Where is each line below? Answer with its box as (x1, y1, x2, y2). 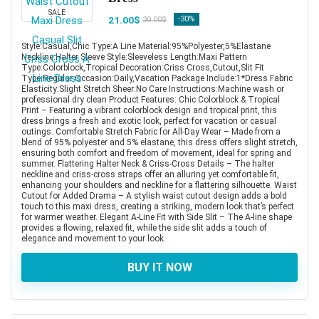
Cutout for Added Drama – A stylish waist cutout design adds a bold (21, 190, 287, 201)
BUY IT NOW (127, 260, 192, 274)
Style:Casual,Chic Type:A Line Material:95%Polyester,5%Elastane (21, 41, 271, 51)
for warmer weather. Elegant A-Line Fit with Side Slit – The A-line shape (21, 211, 292, 222)
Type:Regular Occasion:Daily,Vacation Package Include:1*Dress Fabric (21, 73, 293, 83)
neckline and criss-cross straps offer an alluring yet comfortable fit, (21, 169, 279, 179)
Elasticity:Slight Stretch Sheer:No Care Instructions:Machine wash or (21, 83, 284, 94)
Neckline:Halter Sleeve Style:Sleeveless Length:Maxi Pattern (21, 51, 247, 62)
